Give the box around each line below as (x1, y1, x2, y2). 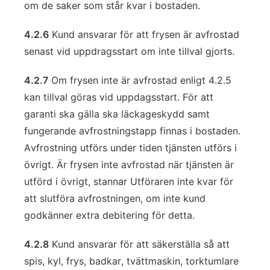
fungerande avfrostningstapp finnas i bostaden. (24, 125, 240, 137)
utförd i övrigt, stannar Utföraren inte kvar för (24, 175, 233, 187)
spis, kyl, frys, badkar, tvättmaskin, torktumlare (24, 255, 239, 267)
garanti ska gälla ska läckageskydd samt (24, 108, 210, 120)
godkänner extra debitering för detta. (24, 209, 195, 221)
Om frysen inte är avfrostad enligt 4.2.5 (48, 74, 231, 86)
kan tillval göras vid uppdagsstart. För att (24, 91, 213, 103)
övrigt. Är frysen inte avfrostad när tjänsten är (24, 159, 234, 171)
